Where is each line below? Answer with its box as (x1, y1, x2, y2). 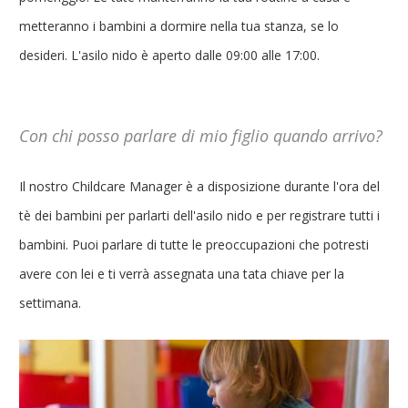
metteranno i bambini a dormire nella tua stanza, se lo (19, 17, 339, 35)
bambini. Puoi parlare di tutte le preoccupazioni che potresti (19, 236, 369, 253)
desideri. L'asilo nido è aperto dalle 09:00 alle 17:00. (19, 46, 320, 64)
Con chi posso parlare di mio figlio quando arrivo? (19, 125, 382, 147)
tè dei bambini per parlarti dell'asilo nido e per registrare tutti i (19, 207, 380, 224)
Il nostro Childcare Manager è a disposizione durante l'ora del (19, 178, 380, 195)
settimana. (19, 294, 81, 311)
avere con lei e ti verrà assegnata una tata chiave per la (19, 265, 344, 282)
